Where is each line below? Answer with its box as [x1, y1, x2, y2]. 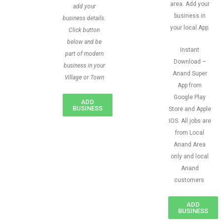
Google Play [174, 94, 206, 101]
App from [178, 82, 202, 89]
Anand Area [174, 141, 206, 148]
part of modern [65, 50, 104, 57]
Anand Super [172, 70, 207, 77]
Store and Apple [168, 106, 211, 112]
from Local [175, 129, 204, 136]
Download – [173, 58, 206, 65]
